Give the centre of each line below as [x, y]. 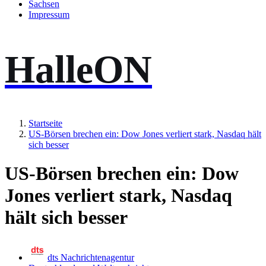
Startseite [45, 123]
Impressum [49, 15]
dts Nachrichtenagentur [91, 257]
